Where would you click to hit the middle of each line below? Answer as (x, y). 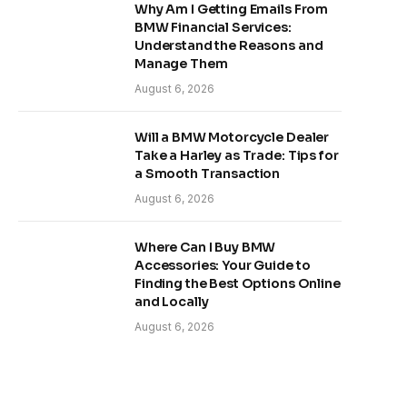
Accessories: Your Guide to (223, 265)
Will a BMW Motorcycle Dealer (232, 137)
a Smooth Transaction (208, 174)
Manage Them (181, 64)
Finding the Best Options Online (238, 283)
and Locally (172, 302)
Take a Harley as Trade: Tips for (237, 155)
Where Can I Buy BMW (205, 247)
